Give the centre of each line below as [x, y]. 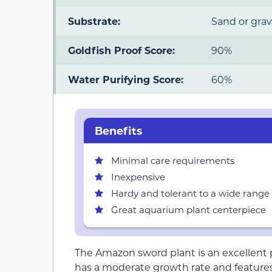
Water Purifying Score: [126, 80]
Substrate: [94, 21]
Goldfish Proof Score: [121, 50]
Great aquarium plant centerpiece [189, 209]
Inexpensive [138, 176]
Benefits [118, 130]
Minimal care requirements [173, 160]
